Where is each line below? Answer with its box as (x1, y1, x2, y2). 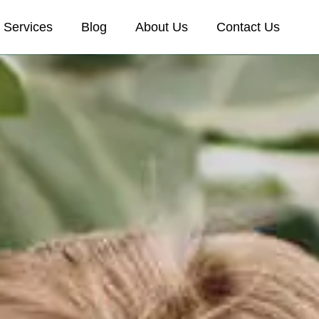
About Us (135, 20, 188, 34)
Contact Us (216, 20, 280, 34)
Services (3, 20, 53, 34)
